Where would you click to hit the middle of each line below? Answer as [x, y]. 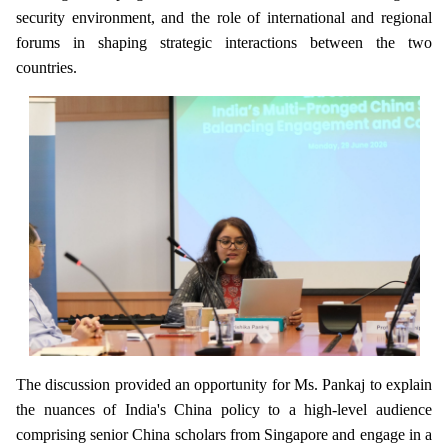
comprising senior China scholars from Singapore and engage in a [224, 435]
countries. [46, 67]
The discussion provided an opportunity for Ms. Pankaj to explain [224, 385]
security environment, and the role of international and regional [224, 17]
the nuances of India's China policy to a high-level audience [224, 410]
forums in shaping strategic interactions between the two [224, 42]
